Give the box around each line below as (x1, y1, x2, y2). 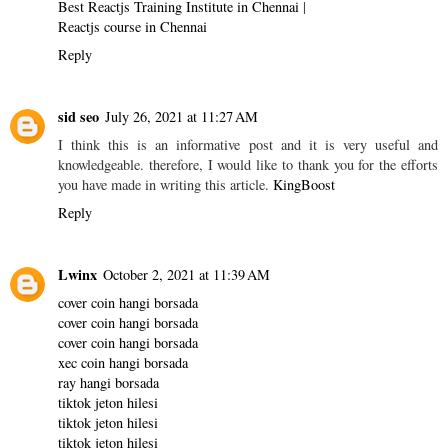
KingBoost (273, 174, 335, 194)
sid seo (58, 105, 99, 127)
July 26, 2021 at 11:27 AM (105, 106, 258, 126)
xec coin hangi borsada (58, 352, 188, 372)
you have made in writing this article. (58, 174, 273, 194)
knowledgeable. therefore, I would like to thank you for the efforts (58, 154, 438, 174)
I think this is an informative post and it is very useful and (58, 134, 438, 154)
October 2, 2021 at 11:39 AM (103, 264, 270, 284)
